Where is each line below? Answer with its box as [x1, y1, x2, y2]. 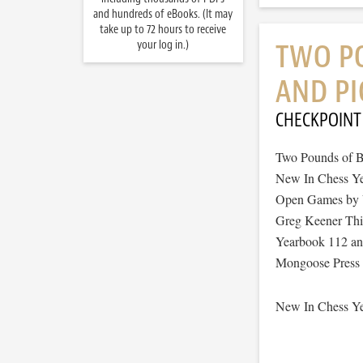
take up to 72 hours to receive [100, 22, 226, 37]
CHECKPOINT [275, 108, 361, 132]
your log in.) [137, 37, 189, 53]
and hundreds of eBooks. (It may [93, 6, 233, 22]
